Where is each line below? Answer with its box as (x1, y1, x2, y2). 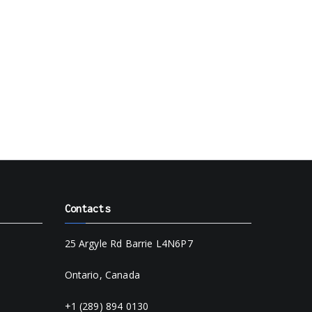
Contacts (64, 203, 110, 214)
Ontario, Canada (64, 268, 140, 281)
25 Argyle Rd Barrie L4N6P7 (64, 237, 193, 250)
